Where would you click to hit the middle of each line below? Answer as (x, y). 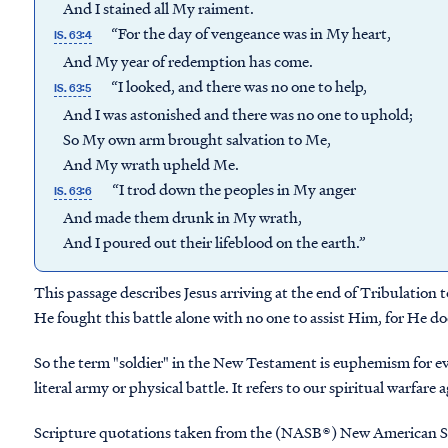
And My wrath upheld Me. (145, 164)
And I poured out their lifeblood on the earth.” (208, 242)
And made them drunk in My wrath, (178, 217)
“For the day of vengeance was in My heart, (247, 33)
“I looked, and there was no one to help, (233, 86)
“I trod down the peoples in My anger (228, 189)
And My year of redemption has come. (182, 61)
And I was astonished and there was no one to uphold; (233, 114)
